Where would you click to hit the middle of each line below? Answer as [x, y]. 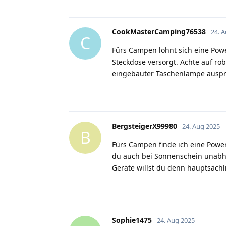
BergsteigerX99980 [145, 126]
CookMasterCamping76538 [159, 31]
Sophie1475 [132, 220]
